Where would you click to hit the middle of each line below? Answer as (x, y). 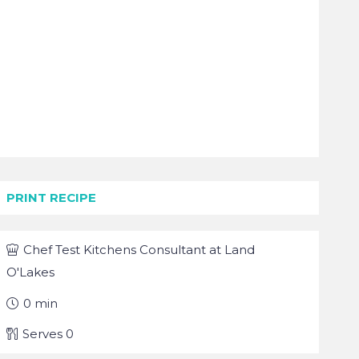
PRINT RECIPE (52, 198)
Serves (44, 334)
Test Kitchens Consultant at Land (155, 250)
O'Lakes (31, 272)
